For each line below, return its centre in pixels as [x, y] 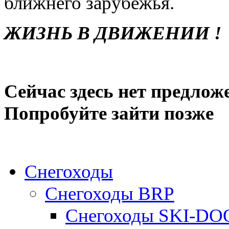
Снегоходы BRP [110, 194]
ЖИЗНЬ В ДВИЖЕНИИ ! [113, 33]
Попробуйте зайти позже [109, 113]
